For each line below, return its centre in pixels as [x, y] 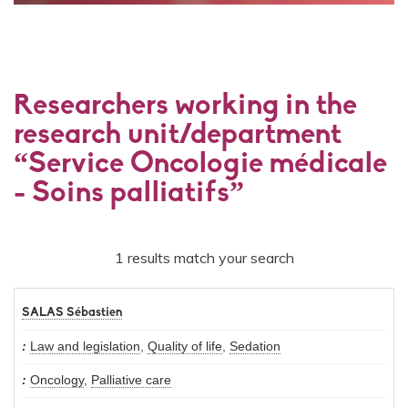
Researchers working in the [185, 107]
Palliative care [131, 381]
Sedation [255, 347]
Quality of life [185, 347]
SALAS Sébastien [72, 313]
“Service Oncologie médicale [200, 165]
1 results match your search [204, 258]
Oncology [57, 381]
